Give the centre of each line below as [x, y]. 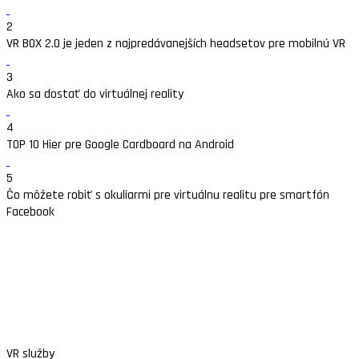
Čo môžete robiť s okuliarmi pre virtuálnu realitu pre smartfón [168, 196]
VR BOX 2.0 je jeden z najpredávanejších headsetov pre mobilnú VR [176, 44]
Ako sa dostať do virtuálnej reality [95, 95]
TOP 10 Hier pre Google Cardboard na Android [120, 145]
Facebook [30, 212]
